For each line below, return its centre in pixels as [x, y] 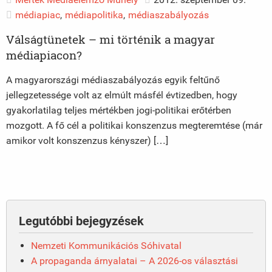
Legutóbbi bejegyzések [81, 221]
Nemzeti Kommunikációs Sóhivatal [106, 245]
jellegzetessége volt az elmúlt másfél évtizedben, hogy [122, 95]
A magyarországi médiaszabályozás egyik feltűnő [113, 80]
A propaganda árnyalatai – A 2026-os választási [134, 260]
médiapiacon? [44, 55]
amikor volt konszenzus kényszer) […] [87, 140]
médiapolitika [94, 15]
